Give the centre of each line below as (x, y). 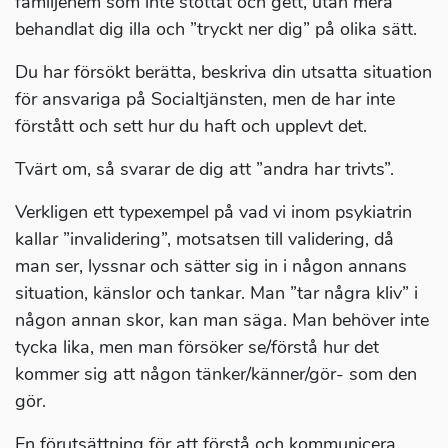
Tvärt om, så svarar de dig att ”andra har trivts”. (204, 169)
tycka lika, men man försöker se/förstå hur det (197, 347)
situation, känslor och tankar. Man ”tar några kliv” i (216, 293)
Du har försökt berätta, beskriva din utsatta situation (223, 72)
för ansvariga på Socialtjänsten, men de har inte (205, 99)
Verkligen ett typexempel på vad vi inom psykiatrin (213, 212)
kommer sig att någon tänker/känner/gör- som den (216, 374)
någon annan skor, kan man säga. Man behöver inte (222, 320)
